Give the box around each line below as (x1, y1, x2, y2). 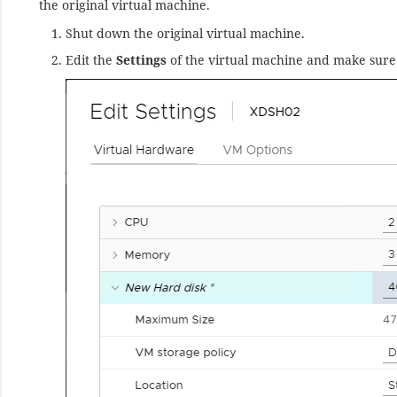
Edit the (66, 51, 117, 69)
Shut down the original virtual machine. (66, 25, 306, 43)
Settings (116, 51, 167, 69)
